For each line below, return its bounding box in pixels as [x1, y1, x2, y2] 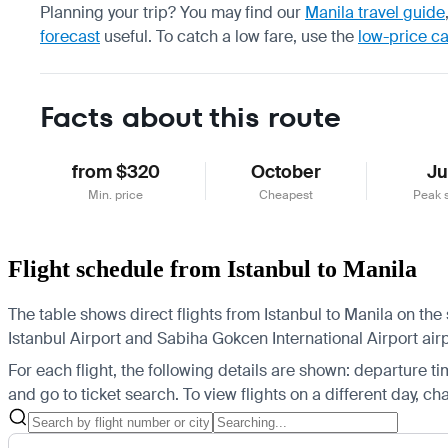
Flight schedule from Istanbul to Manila [8, 255, 417, 282]
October [251, 159, 322, 184]
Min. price [88, 186, 144, 203]
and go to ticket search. [8, 383, 179, 405]
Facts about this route [40, 97, 341, 137]
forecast [40, 25, 100, 47]
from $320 [71, 159, 160, 184]
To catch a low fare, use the [156, 25, 358, 47]
